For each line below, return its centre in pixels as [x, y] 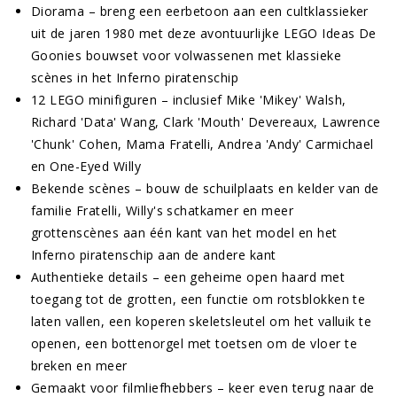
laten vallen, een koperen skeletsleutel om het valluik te [202, 321]
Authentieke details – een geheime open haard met [188, 276]
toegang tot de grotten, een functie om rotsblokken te [198, 299]
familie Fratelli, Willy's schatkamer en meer [163, 210]
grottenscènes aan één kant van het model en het [184, 232]
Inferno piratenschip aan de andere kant [154, 254]
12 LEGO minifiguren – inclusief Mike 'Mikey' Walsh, [189, 99]
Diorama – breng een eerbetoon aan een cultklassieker [200, 11]
